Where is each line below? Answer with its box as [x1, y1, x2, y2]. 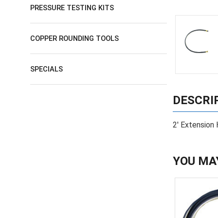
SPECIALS [30, 64, 63, 73]
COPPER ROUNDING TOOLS [30, 34, 119, 43]
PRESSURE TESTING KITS [30, 3, 114, 12]
